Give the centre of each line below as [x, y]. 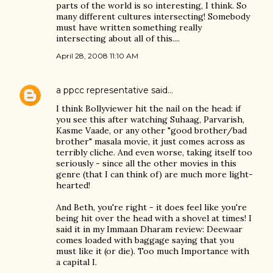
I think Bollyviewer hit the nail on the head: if [148, 108]
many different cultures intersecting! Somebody [153, 16]
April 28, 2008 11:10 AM [97, 56]
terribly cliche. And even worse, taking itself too [154, 152]
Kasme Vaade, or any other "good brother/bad [151, 130]
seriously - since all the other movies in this [146, 163]
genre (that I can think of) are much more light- [154, 174]
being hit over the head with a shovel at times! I [154, 218]
